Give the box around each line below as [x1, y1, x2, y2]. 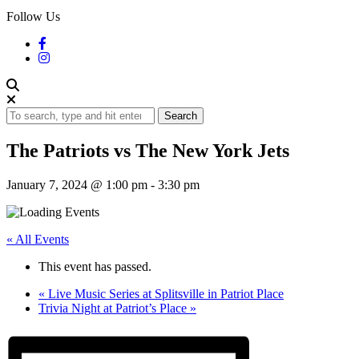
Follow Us [6, 10, 60, 24]
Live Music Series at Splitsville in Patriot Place [45, 287, 284, 301]
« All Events [6, 232, 69, 247]
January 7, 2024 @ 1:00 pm [6, 178, 147, 192]
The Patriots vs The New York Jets [6, 140, 289, 162]
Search [164, 110, 197, 123]
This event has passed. [38, 260, 151, 274]
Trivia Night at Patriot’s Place [38, 301, 190, 316]
